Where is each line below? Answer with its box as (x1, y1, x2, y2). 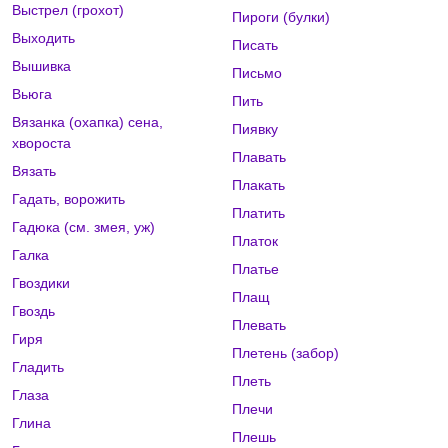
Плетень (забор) (231, 345, 339, 362)
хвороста (12, 135, 71, 152)
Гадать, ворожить (12, 191, 125, 208)
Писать (231, 37, 278, 54)
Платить (231, 205, 285, 222)
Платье (231, 261, 279, 278)
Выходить (12, 30, 75, 47)
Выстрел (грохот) (12, 2, 124, 19)
